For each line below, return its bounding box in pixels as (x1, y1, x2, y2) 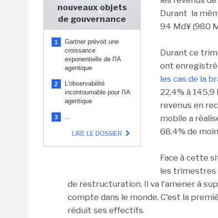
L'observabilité (65, 80, 105, 87)
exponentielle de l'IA (65, 55, 121, 63)
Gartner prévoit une (65, 38, 119, 45)
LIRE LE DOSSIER (72, 129, 124, 137)
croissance (65, 47, 95, 54)
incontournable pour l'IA (65, 89, 130, 96)
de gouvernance (58, 14, 126, 24)
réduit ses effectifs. (68, 205, 145, 215)
